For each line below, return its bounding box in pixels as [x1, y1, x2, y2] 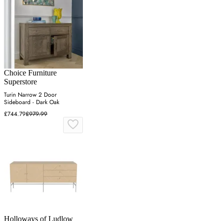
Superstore [4, 77, 37, 86]
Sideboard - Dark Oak [4, 97, 59, 107]
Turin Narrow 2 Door [4, 90, 57, 99]
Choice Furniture [4, 68, 57, 77]
